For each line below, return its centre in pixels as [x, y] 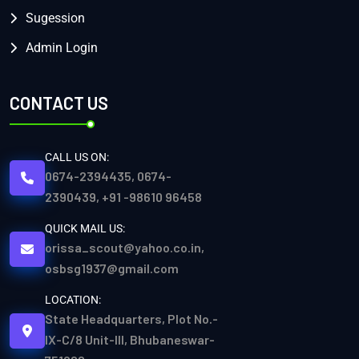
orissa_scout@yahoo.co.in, [125, 247]
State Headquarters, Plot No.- [131, 318]
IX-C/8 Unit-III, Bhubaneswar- [130, 339]
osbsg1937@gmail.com [112, 268]
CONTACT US [59, 103]
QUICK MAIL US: [85, 228]
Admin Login [62, 47]
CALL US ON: [77, 157]
